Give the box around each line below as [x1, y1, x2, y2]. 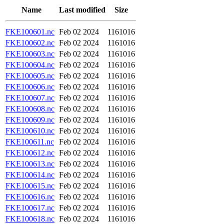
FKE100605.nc [5, 71, 54, 80]
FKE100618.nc [5, 214, 54, 223]
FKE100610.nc [5, 126, 54, 135]
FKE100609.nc [5, 115, 54, 124]
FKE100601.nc [5, 27, 54, 36]
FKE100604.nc [5, 60, 54, 69]
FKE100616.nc [5, 192, 54, 201]
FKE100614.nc [5, 170, 54, 179]
